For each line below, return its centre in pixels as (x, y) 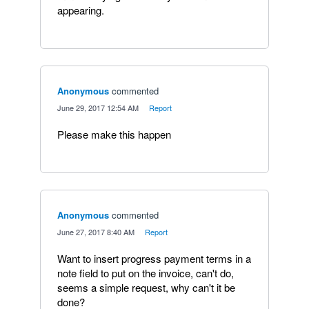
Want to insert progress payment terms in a (154, 258)
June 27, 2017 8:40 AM (96, 232)
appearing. (81, 10)
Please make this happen (114, 134)
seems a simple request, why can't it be (146, 287)
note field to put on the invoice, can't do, (146, 273)
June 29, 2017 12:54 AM (98, 108)
